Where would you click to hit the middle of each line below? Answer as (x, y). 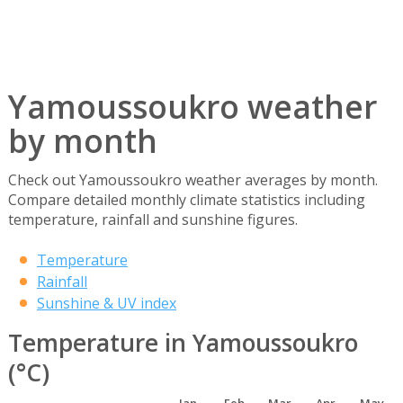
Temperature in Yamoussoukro (183, 343)
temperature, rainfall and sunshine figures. (152, 220)
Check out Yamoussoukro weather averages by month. (193, 180)
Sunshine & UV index (106, 304)
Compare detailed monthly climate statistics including (186, 200)
